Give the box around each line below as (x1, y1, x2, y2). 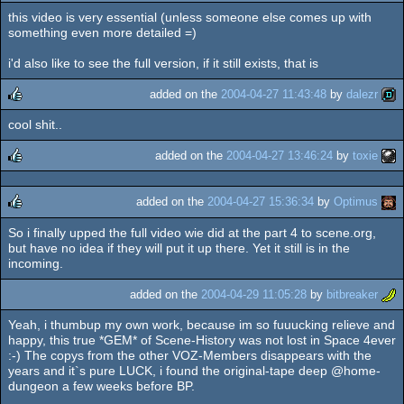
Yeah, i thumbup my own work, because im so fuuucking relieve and (8, 317, 395, 332)
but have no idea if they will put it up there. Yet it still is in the (8, 240, 350, 255)
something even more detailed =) (8, 24, 197, 40)
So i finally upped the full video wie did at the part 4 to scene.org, (8, 225, 376, 240)
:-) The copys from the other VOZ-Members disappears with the (8, 347, 372, 363)
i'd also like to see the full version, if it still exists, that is (8, 55, 318, 70)
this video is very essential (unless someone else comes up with (8, 9, 372, 24)
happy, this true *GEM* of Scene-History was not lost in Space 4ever (8, 332, 396, 347)
